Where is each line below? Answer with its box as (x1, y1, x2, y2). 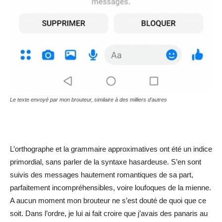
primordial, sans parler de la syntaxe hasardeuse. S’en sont (10, 157, 201, 166)
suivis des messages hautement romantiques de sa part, (10, 170, 193, 179)
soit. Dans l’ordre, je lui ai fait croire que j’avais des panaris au (10, 209, 208, 218)
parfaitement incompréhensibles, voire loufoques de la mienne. (10, 183, 211, 192)
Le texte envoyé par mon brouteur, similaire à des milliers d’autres (10, 96, 167, 103)
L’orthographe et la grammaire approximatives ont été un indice (10, 144, 212, 153)
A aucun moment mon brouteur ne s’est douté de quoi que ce (10, 196, 206, 205)
